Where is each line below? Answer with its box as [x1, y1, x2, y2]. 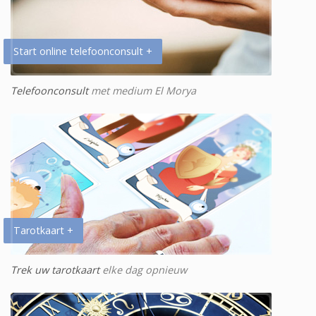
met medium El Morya [88, 84, 196, 97]
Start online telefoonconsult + [13, 44, 152, 58]
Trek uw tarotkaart [11, 263, 99, 276]
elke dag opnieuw [99, 263, 187, 276]
